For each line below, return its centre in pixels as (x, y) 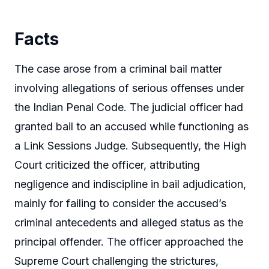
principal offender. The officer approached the (129, 242)
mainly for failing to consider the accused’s (120, 204)
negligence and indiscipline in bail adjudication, (130, 184)
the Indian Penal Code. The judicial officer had (129, 107)
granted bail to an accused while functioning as (131, 127)
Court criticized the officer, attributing (107, 165)
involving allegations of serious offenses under (129, 88)
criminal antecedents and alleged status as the (129, 223)
